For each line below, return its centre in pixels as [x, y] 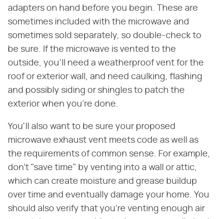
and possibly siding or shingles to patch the [96, 91]
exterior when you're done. [63, 104]
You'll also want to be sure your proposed [92, 127]
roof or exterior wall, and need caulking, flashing [105, 77]
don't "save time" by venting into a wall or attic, [102, 168]
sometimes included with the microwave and [99, 22]
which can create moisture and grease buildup [102, 182]
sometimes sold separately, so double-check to [105, 36]
